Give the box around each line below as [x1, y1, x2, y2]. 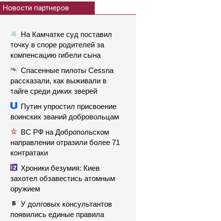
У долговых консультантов [21, 200, 112, 208]
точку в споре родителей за [10, 40, 104, 49]
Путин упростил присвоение [21, 102, 116, 110]
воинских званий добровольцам [10, 112, 119, 121]
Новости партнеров [3, 3, 69, 12]
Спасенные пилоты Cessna [21, 66, 113, 74]
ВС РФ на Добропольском [21, 128, 109, 136]
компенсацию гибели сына [10, 51, 101, 59]
